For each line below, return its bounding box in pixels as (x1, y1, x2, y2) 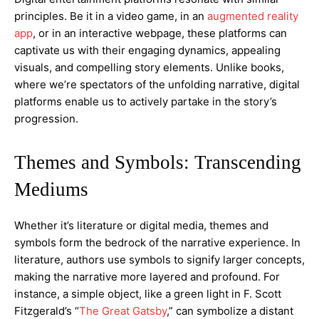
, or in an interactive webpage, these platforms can (33, 26, 287, 41)
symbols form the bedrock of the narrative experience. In (14, 236, 300, 250)
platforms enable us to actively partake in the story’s (14, 95, 277, 109)
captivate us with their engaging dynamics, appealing (14, 43, 281, 58)
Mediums (14, 179, 88, 201)
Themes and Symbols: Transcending (14, 152, 301, 174)
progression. (14, 112, 78, 126)
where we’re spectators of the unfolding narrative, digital (14, 78, 300, 92)
